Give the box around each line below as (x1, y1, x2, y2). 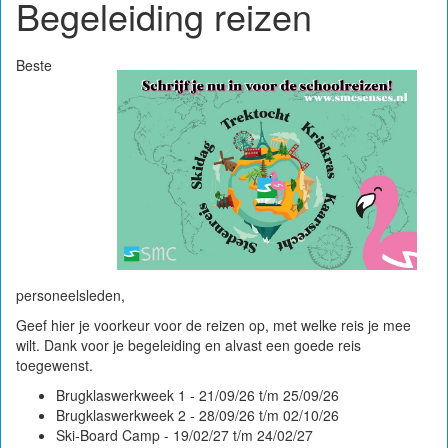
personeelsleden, (16, 285, 125, 305)
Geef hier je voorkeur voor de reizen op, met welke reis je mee (16, 315, 411, 335)
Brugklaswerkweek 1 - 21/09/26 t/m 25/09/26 (56, 385, 339, 405)
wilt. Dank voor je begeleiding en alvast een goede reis (16, 335, 361, 355)
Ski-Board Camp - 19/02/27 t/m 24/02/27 (56, 425, 313, 445)
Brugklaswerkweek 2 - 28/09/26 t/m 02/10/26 (56, 405, 339, 425)
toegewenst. (16, 355, 93, 375)
